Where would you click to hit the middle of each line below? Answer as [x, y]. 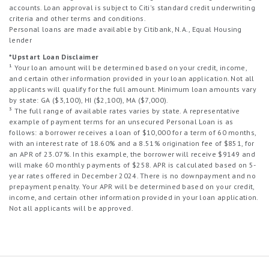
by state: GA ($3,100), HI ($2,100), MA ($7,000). [89, 100]
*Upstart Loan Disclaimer [54, 57]
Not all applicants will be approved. [71, 208]
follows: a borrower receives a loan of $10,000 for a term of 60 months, [133, 132]
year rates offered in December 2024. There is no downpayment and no [133, 176]
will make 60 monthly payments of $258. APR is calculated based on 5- [133, 165]
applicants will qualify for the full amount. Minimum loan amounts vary [133, 89]
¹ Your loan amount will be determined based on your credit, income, [128, 68]
